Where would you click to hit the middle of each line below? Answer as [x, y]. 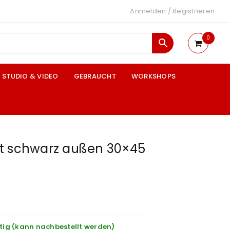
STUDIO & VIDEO [30, 76]
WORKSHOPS [153, 76]
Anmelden [148, 11]
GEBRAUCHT [95, 76]
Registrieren [194, 11]
